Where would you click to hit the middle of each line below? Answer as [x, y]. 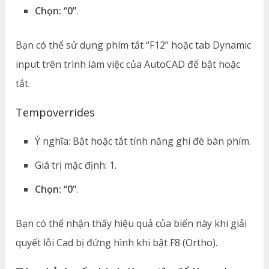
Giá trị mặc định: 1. [76, 165]
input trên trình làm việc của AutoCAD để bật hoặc [128, 64]
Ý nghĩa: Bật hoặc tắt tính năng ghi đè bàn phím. [143, 141]
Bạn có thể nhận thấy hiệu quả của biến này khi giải [131, 223]
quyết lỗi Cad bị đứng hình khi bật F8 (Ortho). [117, 242]
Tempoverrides [56, 112]
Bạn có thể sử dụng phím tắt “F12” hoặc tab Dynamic [134, 45]
